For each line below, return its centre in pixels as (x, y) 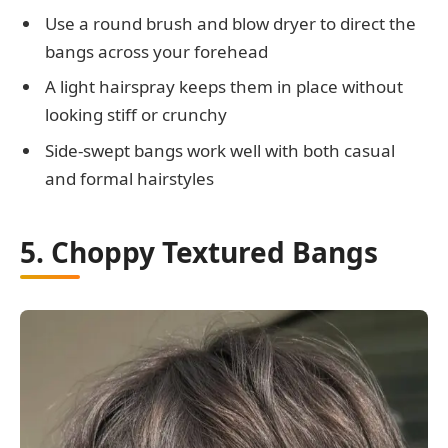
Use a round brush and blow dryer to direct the (230, 23)
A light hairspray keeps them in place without (224, 87)
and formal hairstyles (129, 178)
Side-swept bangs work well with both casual (220, 150)
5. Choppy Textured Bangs (199, 251)
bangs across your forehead (156, 51)
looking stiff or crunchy (136, 115)
